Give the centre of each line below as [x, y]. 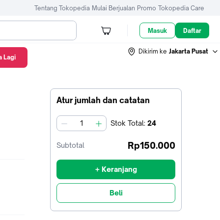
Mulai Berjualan [113, 8]
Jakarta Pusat [189, 51]
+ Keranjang [116, 169]
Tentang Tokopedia [62, 8]
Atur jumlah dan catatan [103, 100]
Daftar [192, 30]
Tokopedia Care [181, 8]
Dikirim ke [153, 51]
